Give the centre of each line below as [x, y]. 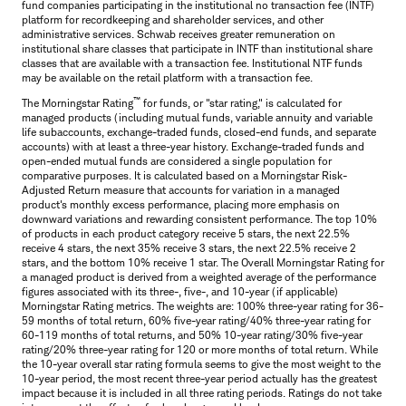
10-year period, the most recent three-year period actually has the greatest [199, 378]
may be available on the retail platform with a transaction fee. [167, 77]
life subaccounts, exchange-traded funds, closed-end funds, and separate [199, 131]
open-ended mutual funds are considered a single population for [177, 160]
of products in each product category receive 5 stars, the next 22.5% [186, 233]
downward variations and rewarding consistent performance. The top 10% [199, 218]
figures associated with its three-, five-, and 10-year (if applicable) [180, 291]
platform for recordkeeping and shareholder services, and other [173, 19]
